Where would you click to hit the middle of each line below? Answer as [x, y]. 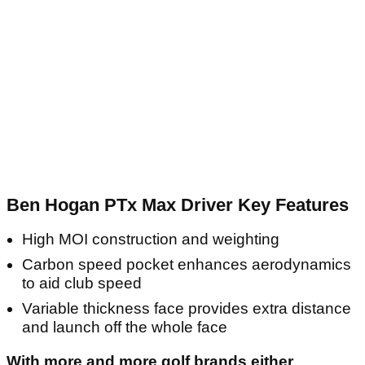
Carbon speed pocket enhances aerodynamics [187, 265]
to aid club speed [82, 284]
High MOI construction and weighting [151, 240]
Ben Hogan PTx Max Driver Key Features [178, 205]
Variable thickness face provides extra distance [187, 309]
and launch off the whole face [125, 328]
